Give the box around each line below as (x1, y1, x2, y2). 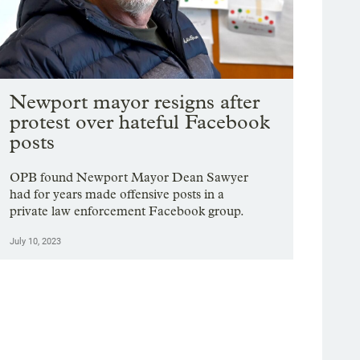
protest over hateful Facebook (10, 110, 271, 134)
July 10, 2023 (10, 236, 62, 247)
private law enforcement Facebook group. (10, 203, 245, 219)
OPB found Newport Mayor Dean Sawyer (10, 170, 249, 186)
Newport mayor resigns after (10, 90, 260, 114)
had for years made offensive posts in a (10, 186, 225, 202)
